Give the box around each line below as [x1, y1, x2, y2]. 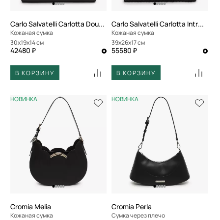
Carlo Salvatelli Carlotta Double [99, 19, 105, 28]
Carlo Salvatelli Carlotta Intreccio [197, 19, 204, 28]
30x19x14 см [14, 38, 44, 47]
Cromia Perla [111, 202, 152, 211]
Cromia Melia [10, 202, 51, 211]
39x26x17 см [114, 38, 145, 47]
